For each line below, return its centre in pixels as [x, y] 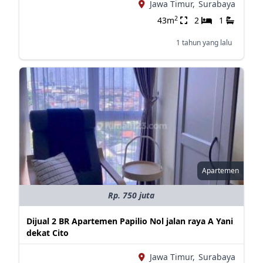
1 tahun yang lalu [204, 43]
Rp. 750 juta [131, 195]
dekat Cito [47, 233]
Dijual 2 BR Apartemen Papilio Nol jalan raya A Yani [129, 221]
